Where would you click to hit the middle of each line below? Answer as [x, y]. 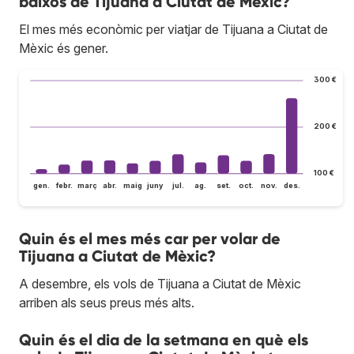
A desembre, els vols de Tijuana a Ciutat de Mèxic [160, 284]
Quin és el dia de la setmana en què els [164, 340]
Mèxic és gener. [64, 48]
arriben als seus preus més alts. [107, 303]
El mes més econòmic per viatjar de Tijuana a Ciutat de [173, 29]
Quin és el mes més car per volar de [150, 239]
